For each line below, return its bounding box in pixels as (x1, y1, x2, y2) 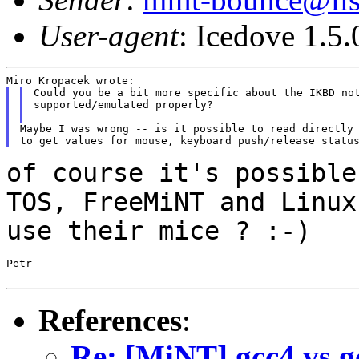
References (38, 302, 182, 337)
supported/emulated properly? (33, 98, 213, 111)
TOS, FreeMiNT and (6, 187, 280, 216)
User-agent (38, 18, 179, 53)
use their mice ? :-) (6, 216, 311, 245)
